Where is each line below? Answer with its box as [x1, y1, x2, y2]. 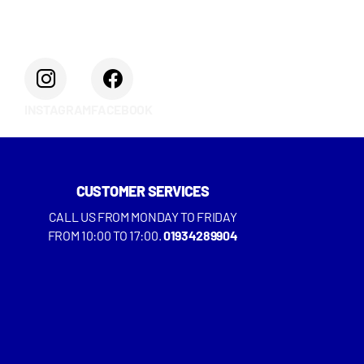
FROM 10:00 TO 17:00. [47, 227, 163, 244]
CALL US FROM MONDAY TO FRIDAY [48, 209, 237, 225]
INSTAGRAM [24, 101, 92, 117]
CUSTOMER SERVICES [76, 182, 210, 201]
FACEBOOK [91, 101, 153, 117]
